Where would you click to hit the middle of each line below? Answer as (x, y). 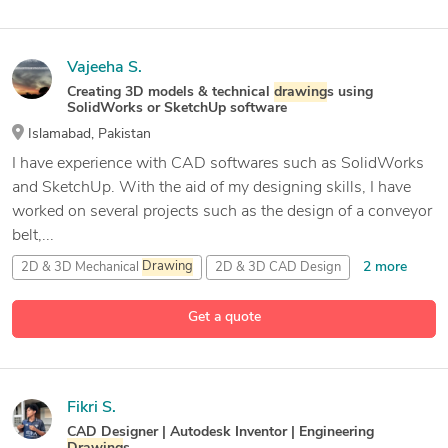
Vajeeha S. (104, 67)
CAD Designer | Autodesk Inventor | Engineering (220, 432)
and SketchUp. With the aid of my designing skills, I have (211, 187)
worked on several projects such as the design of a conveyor (222, 211)
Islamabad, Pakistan (87, 134)
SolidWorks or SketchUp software (177, 108)
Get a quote (224, 317)
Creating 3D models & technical (170, 92)
